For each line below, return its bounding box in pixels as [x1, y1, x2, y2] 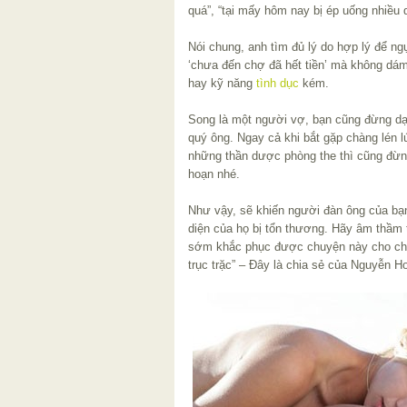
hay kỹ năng [188, 75, 256, 90]
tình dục [256, 75, 299, 90]
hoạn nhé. [188, 166, 240, 181]
